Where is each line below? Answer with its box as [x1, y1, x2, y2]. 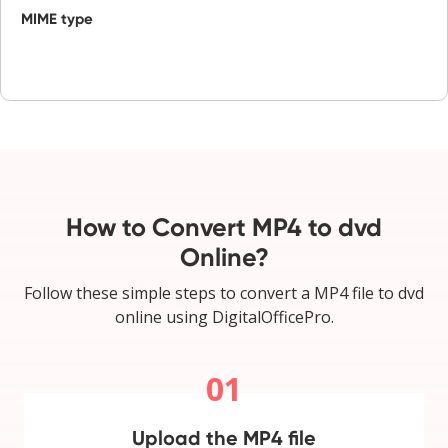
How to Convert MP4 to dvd [66, 211, 382, 243]
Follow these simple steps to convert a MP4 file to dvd [24, 281, 424, 304]
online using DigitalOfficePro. [114, 305, 334, 328]
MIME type [21, 9, 93, 28]
